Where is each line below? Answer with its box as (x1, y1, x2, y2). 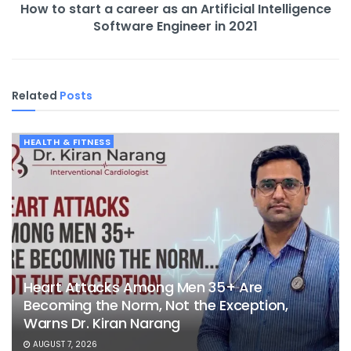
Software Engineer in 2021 (93, 16, 258, 35)
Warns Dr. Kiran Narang (24, 313, 181, 333)
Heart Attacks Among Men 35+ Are (24, 277, 262, 297)
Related (12, 87, 57, 103)
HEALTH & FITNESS (24, 135, 110, 148)
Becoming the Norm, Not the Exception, (24, 295, 288, 315)
